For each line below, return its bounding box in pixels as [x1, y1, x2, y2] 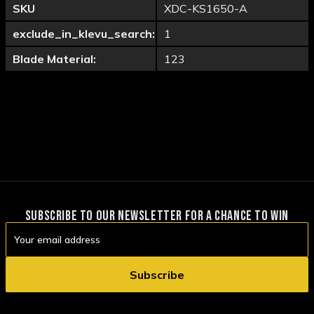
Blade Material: [13, 52, 96, 67]
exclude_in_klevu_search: [13, 27, 155, 41]
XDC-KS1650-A [164, 1, 247, 16]
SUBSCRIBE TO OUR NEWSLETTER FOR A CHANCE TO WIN [25, 207, 289, 225]
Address [6, 238, 43, 251]
